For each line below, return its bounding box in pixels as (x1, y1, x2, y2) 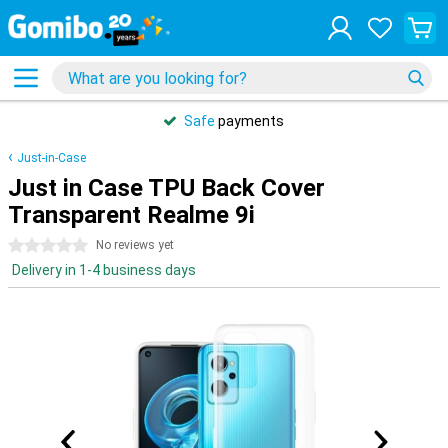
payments (215, 113, 284, 129)
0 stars (8, 238, 54, 254)
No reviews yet (96, 238, 174, 252)
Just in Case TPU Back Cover (8, 174, 325, 202)
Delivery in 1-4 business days (12, 262, 196, 278)
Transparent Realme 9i (8, 201, 255, 229)
